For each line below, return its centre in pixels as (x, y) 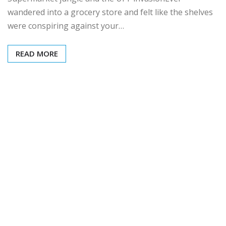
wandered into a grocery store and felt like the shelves (110, 12)
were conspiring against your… (66, 26)
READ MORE (37, 54)
